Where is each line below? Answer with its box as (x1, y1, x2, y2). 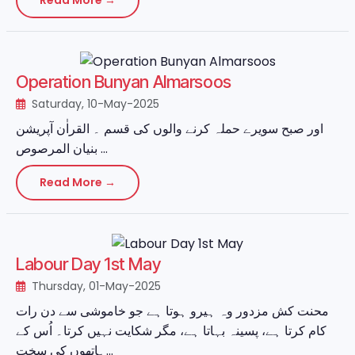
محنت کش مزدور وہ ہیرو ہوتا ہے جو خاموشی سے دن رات (16, 301, 329, 320)
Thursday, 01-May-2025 (29, 277, 161, 294)
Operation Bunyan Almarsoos (16, 71, 231, 92)
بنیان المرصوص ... (97, 139, 108, 158)
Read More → (40, 174, 116, 190)
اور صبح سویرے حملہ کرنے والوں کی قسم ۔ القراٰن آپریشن (16, 119, 323, 138)
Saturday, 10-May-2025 (29, 95, 159, 112)
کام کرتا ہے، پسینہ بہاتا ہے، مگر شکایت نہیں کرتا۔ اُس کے (16, 321, 326, 340)
